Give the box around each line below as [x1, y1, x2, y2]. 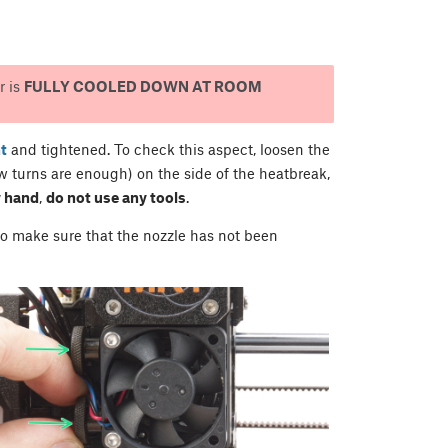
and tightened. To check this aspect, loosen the [7, 140, 330, 159]
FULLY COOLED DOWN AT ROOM [23, 77, 262, 96]
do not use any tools [46, 188, 186, 207]
